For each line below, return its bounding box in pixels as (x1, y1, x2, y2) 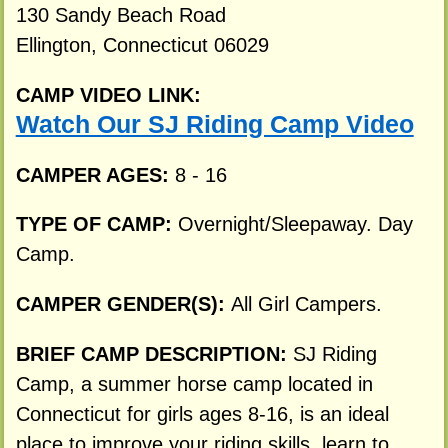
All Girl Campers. (230, 293, 382, 316)
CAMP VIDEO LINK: (15, 83, 201, 106)
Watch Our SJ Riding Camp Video (15, 110, 414, 138)
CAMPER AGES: (15, 163, 175, 186)
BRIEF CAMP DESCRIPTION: (15, 343, 293, 366)
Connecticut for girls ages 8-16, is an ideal (15, 403, 389, 426)
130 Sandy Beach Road (15, 4, 226, 27)
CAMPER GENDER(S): (15, 293, 231, 316)
